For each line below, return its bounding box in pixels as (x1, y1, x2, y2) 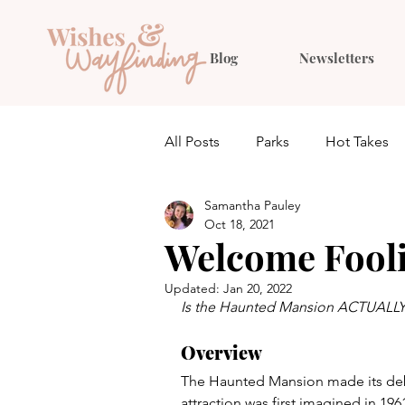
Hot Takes (325, 133, 389, 150)
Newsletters (298, 49, 374, 67)
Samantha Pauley (204, 197, 300, 213)
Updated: (165, 280, 223, 297)
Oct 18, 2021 (204, 216, 275, 232)
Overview (181, 340, 262, 364)
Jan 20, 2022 (223, 280, 292, 297)
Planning (267, 205, 323, 222)
